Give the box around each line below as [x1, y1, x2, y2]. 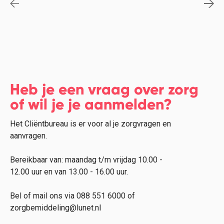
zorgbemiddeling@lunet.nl [10, 202, 101, 212]
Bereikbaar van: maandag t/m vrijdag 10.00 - [10, 154, 162, 164]
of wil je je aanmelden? [10, 94, 172, 113]
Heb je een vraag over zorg [10, 79, 198, 98]
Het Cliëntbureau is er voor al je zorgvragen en [10, 118, 171, 128]
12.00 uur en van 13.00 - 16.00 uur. [10, 166, 128, 176]
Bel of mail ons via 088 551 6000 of [10, 190, 135, 200]
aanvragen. [10, 130, 47, 140]
